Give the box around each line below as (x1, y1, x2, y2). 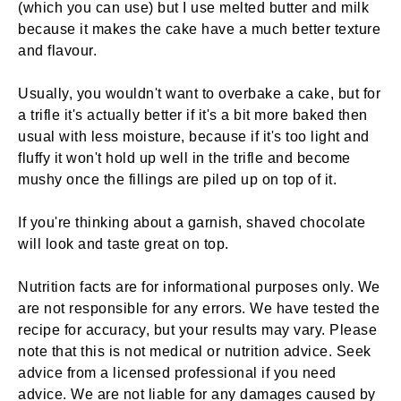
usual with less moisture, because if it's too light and (18, 129, 370, 144)
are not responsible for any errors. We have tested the (18, 301, 380, 316)
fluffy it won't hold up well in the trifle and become (18, 150, 351, 166)
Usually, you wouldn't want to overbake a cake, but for (18, 86, 380, 101)
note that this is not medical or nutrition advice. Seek (18, 344, 371, 359)
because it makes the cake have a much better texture (18, 21, 380, 37)
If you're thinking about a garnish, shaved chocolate (18, 215, 365, 230)
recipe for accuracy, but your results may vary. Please (18, 322, 377, 337)
